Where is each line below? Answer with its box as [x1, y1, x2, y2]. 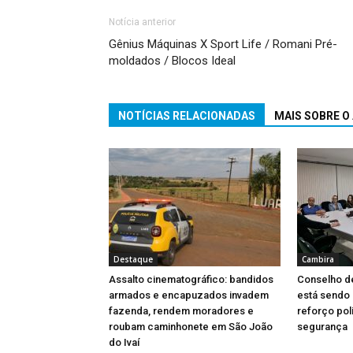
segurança [297, 320, 347, 333]
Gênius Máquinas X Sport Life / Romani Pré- [109, 36, 337, 51]
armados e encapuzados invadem [109, 288, 269, 301]
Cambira [302, 253, 334, 265]
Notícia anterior [109, 16, 176, 28]
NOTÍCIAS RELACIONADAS [118, 109, 255, 122]
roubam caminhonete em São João [109, 320, 273, 333]
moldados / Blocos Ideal [109, 53, 236, 68]
